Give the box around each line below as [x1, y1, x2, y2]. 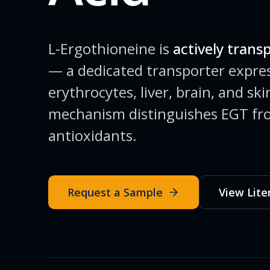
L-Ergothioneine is [48, 38, 169, 58]
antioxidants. [48, 125, 137, 145]
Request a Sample [67, 184, 163, 199]
